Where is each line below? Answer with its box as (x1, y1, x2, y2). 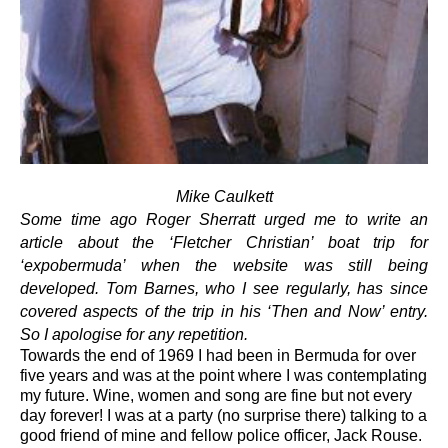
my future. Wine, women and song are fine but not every (20, 386, 412, 404)
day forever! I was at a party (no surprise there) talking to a (20, 406, 427, 424)
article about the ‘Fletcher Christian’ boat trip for (20, 233, 428, 251)
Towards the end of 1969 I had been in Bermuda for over (20, 346, 416, 364)
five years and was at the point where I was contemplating (20, 366, 427, 384)
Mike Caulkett (175, 187, 273, 205)
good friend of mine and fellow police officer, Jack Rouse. (20, 426, 422, 444)
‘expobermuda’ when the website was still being (20, 256, 428, 274)
